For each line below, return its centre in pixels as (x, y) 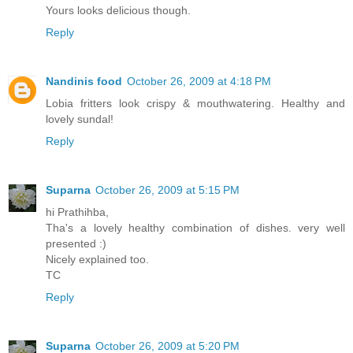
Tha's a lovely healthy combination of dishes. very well (195, 227)
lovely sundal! (80, 119)
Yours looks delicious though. (118, 10)
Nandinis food (84, 81)
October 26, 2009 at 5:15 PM (167, 190)
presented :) (76, 243)
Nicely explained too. (97, 259)
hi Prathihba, (77, 212)
